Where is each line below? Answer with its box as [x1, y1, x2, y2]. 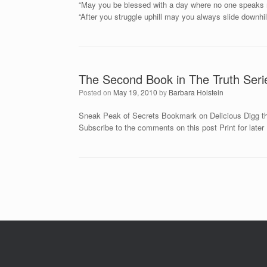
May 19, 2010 [113, 87, 157, 97]
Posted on [83, 87, 113, 97]
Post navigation [79, 182, 132, 193]
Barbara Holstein [169, 87, 223, 97]
